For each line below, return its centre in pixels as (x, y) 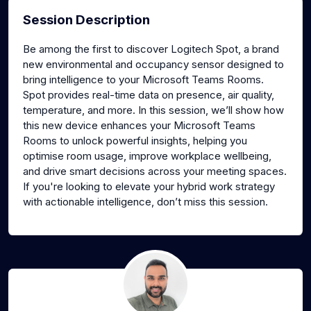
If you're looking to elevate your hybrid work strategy (149, 186)
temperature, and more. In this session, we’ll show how (153, 110)
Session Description (86, 19)
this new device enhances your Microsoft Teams (139, 125)
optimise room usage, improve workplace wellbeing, (147, 155)
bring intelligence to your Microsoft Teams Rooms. (143, 79)
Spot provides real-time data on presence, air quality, (149, 94)
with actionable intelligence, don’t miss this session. (145, 201)
